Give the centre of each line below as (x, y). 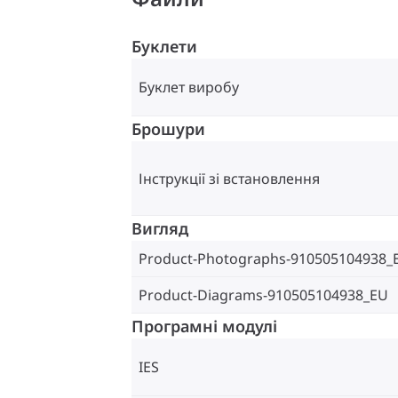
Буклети (164, 47)
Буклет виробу (189, 88)
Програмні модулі (204, 326)
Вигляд (160, 229)
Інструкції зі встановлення (229, 178)
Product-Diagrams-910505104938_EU (263, 295)
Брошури (168, 129)
